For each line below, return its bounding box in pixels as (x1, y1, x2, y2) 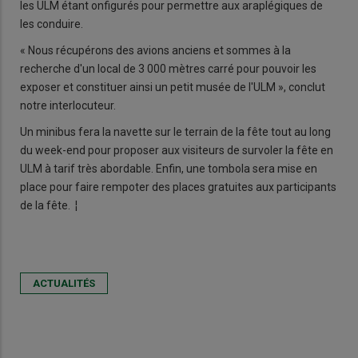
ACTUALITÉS (33, 277, 95, 290)
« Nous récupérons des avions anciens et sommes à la (20, 44, 291, 58)
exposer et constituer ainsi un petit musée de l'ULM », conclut (20, 81, 325, 94)
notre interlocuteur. (20, 99, 116, 113)
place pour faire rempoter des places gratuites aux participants (20, 181, 336, 194)
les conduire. (20, 18, 83, 31)
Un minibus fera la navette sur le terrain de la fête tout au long (20, 125, 331, 139)
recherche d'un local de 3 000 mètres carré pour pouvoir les (20, 62, 316, 76)
